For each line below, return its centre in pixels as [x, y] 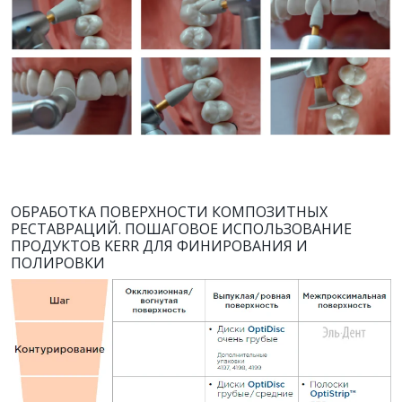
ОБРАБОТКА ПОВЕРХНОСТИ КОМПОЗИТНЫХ [169, 212]
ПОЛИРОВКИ [58, 263]
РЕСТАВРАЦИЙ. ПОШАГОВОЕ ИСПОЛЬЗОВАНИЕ [181, 229]
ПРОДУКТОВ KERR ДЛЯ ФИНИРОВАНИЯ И [159, 246]
